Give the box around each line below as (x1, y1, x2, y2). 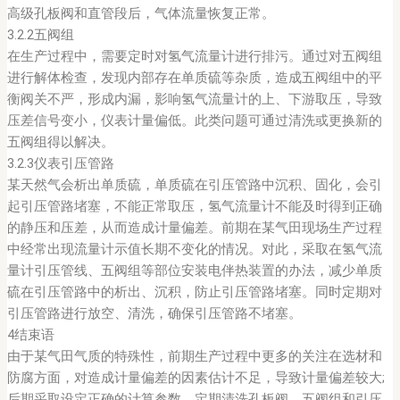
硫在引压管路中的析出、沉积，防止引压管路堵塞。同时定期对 (6, 284, 382, 301)
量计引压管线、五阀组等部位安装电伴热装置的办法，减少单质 (6, 262, 382, 279)
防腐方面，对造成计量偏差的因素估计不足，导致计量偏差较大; (6, 370, 385, 387)
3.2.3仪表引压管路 (6, 155, 114, 172)
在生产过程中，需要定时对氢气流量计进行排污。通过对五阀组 (6, 48, 382, 65)
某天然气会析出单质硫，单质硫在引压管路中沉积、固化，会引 (6, 177, 382, 194)
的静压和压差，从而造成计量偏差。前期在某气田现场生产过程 (6, 220, 382, 237)
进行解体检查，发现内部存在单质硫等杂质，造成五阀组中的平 (6, 70, 382, 87)
